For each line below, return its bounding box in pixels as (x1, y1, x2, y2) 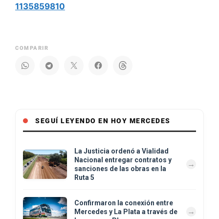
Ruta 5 (74, 173, 94, 181)
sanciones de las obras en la (74, 164, 166, 173)
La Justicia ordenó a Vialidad (74, 147, 169, 155)
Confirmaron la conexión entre (74, 198, 173, 207)
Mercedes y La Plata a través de (74, 207, 177, 216)
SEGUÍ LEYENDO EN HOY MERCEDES (35, 116, 171, 125)
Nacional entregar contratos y (74, 155, 172, 164)
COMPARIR (15, 44, 48, 51)
